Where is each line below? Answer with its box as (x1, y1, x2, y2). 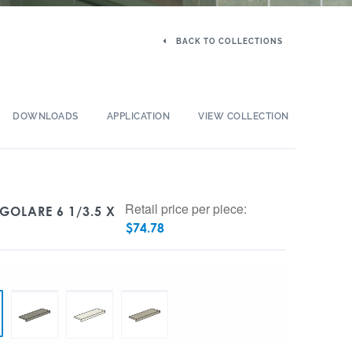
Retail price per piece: (125, 200, 247, 218)
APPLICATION (106, 111, 170, 122)
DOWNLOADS (13, 111, 79, 122)
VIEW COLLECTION (198, 111, 289, 122)
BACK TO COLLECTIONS (174, 37, 283, 46)
